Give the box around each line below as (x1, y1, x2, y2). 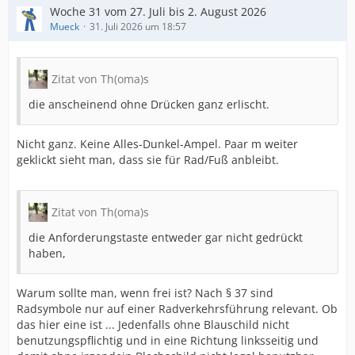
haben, (29, 246, 66, 261)
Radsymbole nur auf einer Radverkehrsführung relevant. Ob (17, 301, 338, 316)
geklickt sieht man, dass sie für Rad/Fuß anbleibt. (17, 152, 279, 167)
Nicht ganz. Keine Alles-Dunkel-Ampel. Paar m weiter (17, 136, 298, 151)
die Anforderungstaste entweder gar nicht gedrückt (29, 230, 303, 245)
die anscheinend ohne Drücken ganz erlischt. (29, 97, 269, 112)
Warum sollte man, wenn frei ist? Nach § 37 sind (17, 285, 273, 300)
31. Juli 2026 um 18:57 (90, 20, 186, 33)
